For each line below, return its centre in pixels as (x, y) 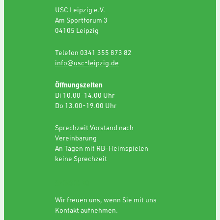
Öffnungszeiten (79, 84)
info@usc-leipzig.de (87, 62)
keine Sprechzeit (81, 158)
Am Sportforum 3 (81, 20)
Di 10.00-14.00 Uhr (85, 95)
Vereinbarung (76, 137)
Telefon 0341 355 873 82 (93, 52)
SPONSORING (72, 183)
